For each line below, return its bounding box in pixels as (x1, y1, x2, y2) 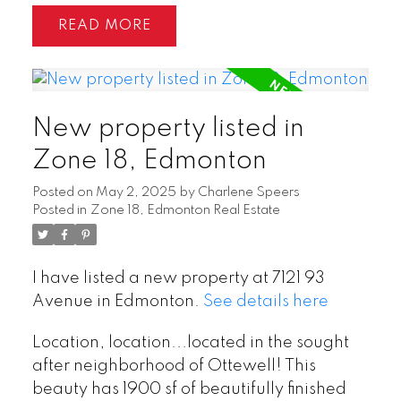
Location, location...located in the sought (31, 334, 349, 351)
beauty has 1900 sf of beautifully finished (31, 380, 346, 397)
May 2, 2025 (95, 185, 176, 199)
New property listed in (31, 115, 304, 142)
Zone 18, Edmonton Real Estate (90, 203, 280, 217)
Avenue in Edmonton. (31, 293, 203, 310)
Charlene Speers (197, 185, 300, 199)
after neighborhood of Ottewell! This (31, 357, 316, 374)
